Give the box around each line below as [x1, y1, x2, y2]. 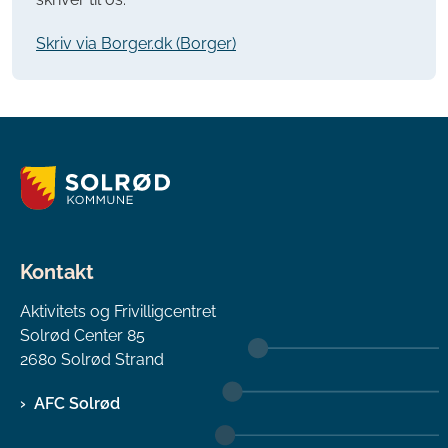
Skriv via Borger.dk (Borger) [36, 34, 236, 54]
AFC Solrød [34, 393, 120, 413]
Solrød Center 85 [20, 325, 145, 345]
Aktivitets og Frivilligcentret [20, 301, 216, 321]
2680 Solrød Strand [20, 349, 164, 369]
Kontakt [20, 260, 94, 285]
